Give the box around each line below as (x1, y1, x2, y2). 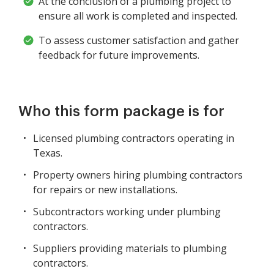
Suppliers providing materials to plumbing (33, 242, 227, 255)
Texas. (33, 146, 62, 160)
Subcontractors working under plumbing (33, 205, 221, 218)
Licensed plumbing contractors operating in (33, 131, 234, 145)
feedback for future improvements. (39, 48, 199, 62)
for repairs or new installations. (33, 183, 177, 196)
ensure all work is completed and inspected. (39, 9, 237, 23)
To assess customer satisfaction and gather (39, 34, 239, 47)
